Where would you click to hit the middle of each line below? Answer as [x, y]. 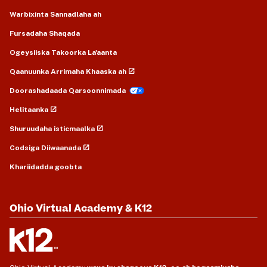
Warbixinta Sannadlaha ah [55, 14]
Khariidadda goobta [46, 167]
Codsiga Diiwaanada [45, 148]
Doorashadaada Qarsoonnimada [68, 90]
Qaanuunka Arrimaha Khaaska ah [68, 71]
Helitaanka [29, 109]
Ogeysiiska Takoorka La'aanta [63, 52]
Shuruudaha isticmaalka [52, 128]
